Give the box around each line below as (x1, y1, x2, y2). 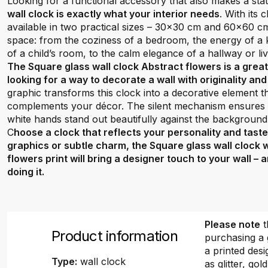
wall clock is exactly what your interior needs (7, 8, 220, 20)
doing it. (7, 166, 44, 178)
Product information (51, 227, 178, 245)
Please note (205, 218, 260, 230)
